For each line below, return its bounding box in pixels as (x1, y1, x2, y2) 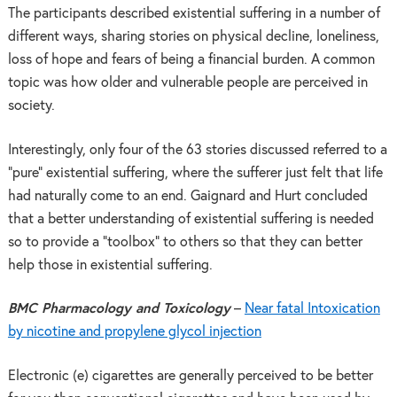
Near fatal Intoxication (244, 302, 380, 316)
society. (7, 98, 55, 113)
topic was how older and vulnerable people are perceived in (7, 75, 368, 90)
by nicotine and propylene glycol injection (7, 325, 261, 339)
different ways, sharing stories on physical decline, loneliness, (7, 29, 379, 43)
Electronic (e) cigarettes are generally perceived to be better (7, 369, 373, 383)
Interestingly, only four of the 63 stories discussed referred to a (7, 143, 387, 157)
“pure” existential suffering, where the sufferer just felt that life (7, 166, 383, 180)
